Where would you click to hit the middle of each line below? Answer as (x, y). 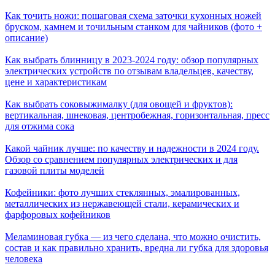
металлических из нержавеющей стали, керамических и (122, 203)
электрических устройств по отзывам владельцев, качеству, (129, 71)
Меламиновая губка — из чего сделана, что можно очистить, (133, 236)
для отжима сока (40, 126)
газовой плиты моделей (55, 170)
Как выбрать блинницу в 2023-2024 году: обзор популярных (132, 60)
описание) (26, 37)
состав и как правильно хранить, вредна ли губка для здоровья (137, 247)
